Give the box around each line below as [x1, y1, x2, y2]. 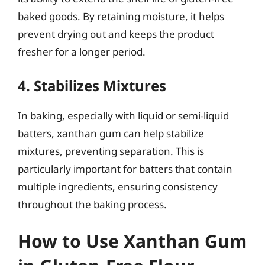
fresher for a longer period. [18, 44, 146, 59]
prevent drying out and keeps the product [18, 27, 214, 41]
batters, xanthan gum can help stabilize [18, 127, 204, 140]
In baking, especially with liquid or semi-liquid [18, 109, 229, 122]
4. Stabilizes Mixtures [18, 76, 166, 95]
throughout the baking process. [18, 198, 167, 211]
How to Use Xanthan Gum [18, 228, 247, 253]
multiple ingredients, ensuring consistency [18, 180, 218, 193]
